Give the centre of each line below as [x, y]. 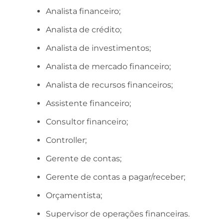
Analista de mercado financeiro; [108, 66]
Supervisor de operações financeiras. [118, 214]
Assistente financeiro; [88, 103]
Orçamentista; [74, 195]
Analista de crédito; [84, 29]
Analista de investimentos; [98, 48]
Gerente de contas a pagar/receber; [115, 177]
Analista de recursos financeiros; [109, 85]
